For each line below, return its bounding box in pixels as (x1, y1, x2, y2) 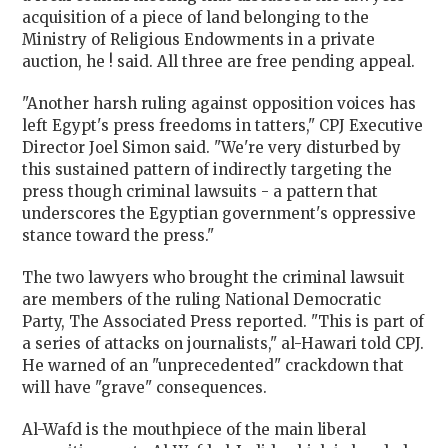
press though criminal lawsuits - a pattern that (22, 181, 379, 201)
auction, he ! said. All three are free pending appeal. (22, 51, 416, 71)
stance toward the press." (22, 225, 215, 245)
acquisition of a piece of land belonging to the (22, 7, 370, 27)
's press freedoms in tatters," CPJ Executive (97, 115, 424, 135)
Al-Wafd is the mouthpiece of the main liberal (22, 419, 367, 439)
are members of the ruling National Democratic (22, 289, 382, 309)
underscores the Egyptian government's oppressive (22, 203, 417, 223)
